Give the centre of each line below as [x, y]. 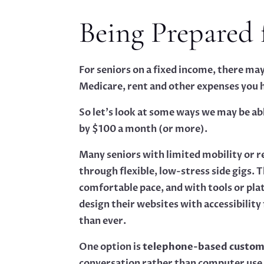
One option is [111, 247]
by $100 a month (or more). [143, 129]
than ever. [103, 221]
